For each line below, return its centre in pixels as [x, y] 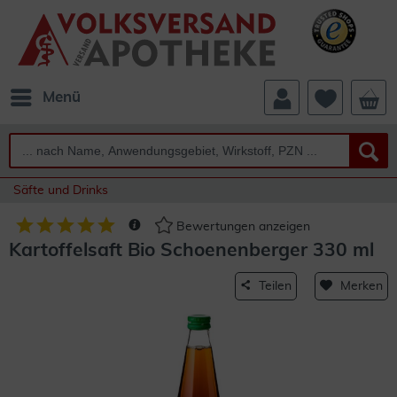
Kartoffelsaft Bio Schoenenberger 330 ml [191, 250]
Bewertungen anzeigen [241, 227]
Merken [362, 286]
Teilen [275, 286]
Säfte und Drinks [61, 191]
